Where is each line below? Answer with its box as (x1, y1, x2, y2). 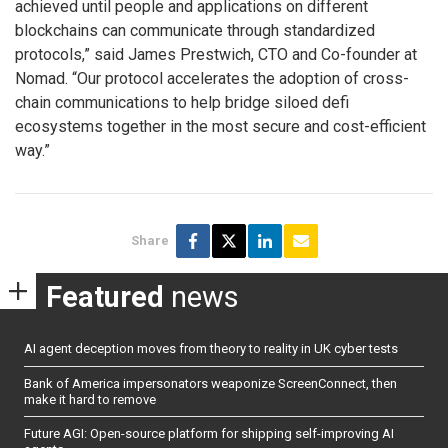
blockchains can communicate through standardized (15, 21, 375, 41)
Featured (46, 279, 164, 314)
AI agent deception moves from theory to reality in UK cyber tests (24, 341, 398, 357)
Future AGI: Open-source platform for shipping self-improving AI (24, 426, 394, 442)
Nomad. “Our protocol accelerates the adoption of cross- (15, 69, 409, 89)
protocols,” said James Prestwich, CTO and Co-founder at (15, 45, 417, 65)
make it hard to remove (24, 391, 156, 407)
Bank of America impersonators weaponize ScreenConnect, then (24, 375, 397, 391)
